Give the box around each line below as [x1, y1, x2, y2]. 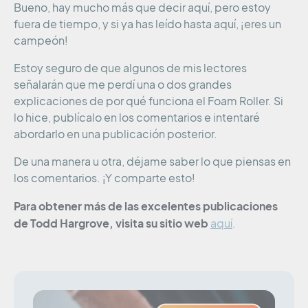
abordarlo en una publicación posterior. [14, 128, 217, 141]
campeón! [14, 34, 68, 47]
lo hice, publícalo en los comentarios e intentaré [14, 111, 260, 124]
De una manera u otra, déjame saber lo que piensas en [14, 155, 291, 168]
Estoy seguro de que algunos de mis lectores [14, 62, 247, 75]
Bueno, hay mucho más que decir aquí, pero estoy [14, 1, 271, 14]
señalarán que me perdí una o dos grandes [14, 78, 232, 91]
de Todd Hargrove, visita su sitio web [14, 216, 210, 230]
